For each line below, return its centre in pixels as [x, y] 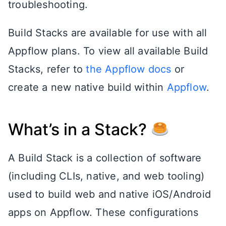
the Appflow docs [129, 69]
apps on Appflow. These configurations [103, 212]
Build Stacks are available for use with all [108, 33]
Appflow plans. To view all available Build [108, 51]
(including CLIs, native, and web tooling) [106, 176]
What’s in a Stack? [79, 129]
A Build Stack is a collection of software [105, 158]
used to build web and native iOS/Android [110, 194]
